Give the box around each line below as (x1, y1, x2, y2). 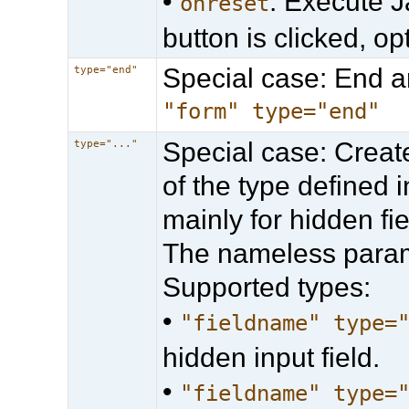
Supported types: (163, 271, 372, 302)
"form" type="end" (163, 98, 381, 124)
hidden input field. (163, 341, 381, 372)
